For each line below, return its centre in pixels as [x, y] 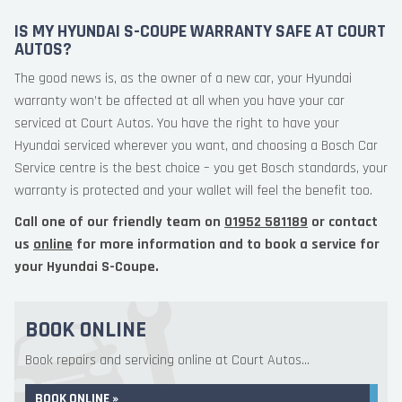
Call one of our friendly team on [119, 222]
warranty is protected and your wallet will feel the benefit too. [193, 191]
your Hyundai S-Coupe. [87, 267]
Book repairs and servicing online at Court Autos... [167, 360]
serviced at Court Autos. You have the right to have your [177, 123]
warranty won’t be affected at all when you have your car [179, 101]
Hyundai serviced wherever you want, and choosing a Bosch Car [196, 146]
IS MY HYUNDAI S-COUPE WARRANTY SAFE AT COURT [200, 31]
